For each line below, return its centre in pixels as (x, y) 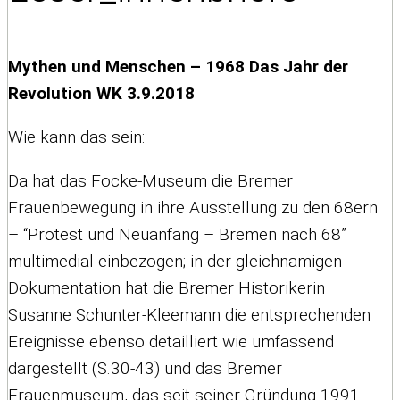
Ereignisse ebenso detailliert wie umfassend (171, 341)
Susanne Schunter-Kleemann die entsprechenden (189, 314)
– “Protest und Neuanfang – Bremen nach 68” (177, 234)
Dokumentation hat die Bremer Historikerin (167, 287)
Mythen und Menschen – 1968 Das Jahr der (178, 66)
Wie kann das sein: (76, 137)
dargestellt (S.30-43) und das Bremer (145, 368)
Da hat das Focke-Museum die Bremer (150, 180)
